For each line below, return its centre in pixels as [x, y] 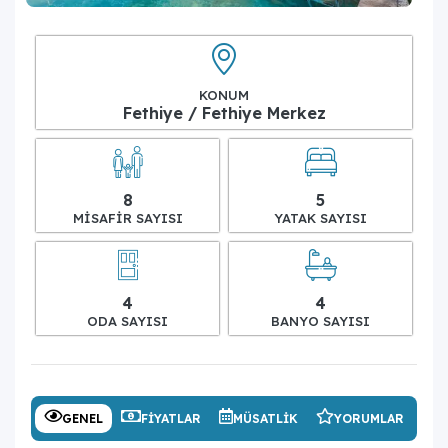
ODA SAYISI [127, 320]
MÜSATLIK [265, 418]
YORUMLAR [369, 418]
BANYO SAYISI [320, 320]
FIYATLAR [171, 418]
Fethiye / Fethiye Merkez [224, 112]
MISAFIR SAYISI [127, 217]
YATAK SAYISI [320, 217]
